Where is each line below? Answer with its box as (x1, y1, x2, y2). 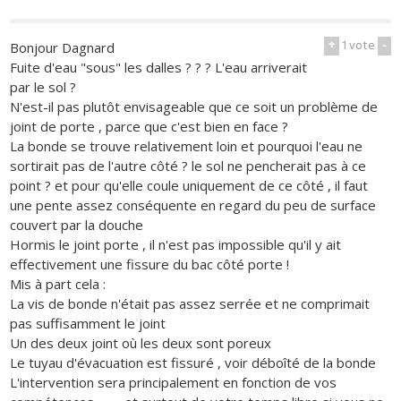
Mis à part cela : (10, 274, 107, 293)
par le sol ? (10, 77, 77, 96)
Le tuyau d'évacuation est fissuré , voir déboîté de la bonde (10, 353, 377, 371)
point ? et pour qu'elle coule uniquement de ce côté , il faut (10, 175, 369, 194)
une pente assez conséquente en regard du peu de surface (10, 195, 377, 214)
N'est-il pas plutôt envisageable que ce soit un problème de (10, 97, 379, 115)
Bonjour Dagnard (10, 38, 115, 56)
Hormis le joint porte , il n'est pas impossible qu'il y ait (10, 235, 342, 253)
